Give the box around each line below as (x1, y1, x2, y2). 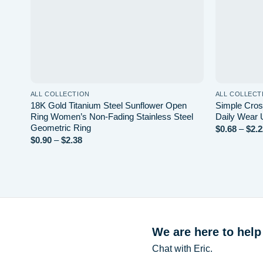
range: (82, 144, 106, 154)
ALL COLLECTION (30, 90, 90, 97)
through (82, 161, 111, 172)
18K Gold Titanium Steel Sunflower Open (30, 100, 187, 110)
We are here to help (151, 225, 261, 238)
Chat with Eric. (151, 243, 213, 254)
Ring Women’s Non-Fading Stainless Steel (30, 111, 193, 122)
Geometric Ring (30, 122, 91, 133)
